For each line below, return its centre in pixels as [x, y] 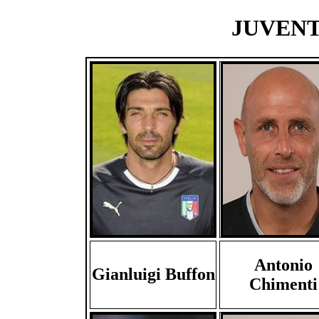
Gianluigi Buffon [153, 274]
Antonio [283, 265]
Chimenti [283, 284]
